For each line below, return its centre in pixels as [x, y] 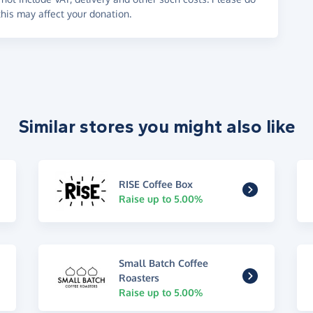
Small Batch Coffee [164, 263]
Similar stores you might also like [156, 127]
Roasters [139, 277]
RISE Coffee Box [156, 184]
